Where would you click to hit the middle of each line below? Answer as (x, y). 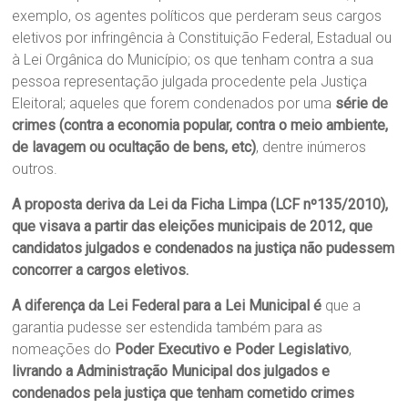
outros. (35, 168)
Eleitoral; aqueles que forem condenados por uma (174, 103)
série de (362, 103)
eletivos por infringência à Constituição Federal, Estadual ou (202, 37)
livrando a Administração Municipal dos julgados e (171, 371)
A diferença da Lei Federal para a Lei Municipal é (169, 305)
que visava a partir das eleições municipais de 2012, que (193, 226)
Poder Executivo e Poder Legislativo (232, 349)
